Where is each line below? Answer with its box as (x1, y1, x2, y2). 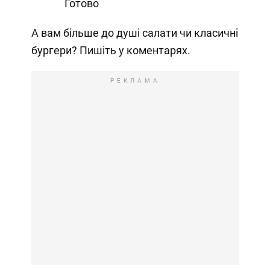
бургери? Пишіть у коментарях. (31, 44, 190, 57)
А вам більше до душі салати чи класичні (31, 27, 238, 40)
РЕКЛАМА (110, 77, 160, 84)
